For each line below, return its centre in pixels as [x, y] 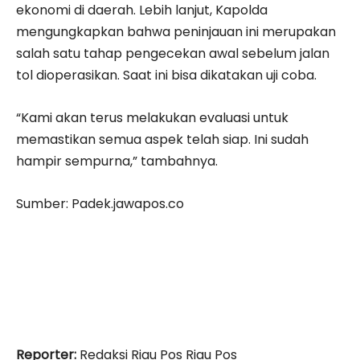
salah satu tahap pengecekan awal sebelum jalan [173, 54]
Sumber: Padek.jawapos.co [100, 204]
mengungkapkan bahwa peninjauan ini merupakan [176, 32]
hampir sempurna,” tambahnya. [117, 162]
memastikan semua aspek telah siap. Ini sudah [162, 140]
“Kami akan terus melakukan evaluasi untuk [152, 118]
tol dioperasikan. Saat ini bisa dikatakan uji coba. [166, 76]
